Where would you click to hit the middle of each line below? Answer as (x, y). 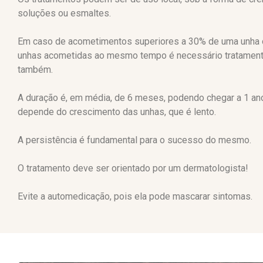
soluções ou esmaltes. (64, 13)
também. (35, 69)
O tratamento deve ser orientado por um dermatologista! (133, 168)
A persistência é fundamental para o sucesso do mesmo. (134, 140)
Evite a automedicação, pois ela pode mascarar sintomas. (135, 196)
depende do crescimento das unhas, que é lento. (117, 112)
